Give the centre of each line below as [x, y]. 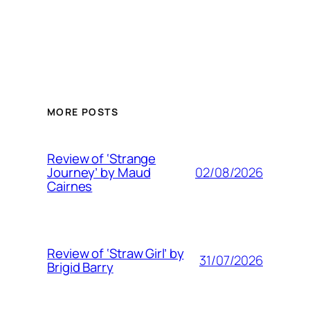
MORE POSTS [83, 112]
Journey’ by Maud [99, 173]
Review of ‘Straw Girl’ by [116, 254]
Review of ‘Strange [102, 159]
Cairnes [70, 186]
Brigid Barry [80, 267]
